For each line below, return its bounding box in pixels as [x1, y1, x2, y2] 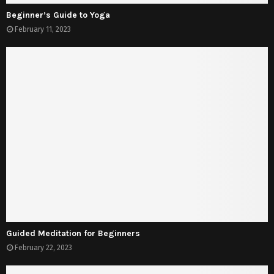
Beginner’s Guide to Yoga [6, 10, 110, 21]
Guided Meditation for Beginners [6, 228, 140, 239]
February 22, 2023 [15, 243, 72, 252]
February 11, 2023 [15, 25, 71, 34]
